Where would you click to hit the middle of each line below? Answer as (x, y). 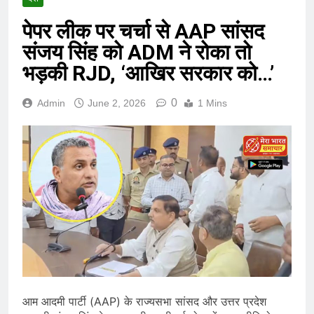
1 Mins (212, 103)
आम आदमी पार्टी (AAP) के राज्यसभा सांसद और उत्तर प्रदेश (144, 302)
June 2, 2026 (117, 103)
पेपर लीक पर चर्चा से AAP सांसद (143, 32)
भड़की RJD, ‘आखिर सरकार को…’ (148, 74)
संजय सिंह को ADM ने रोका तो (137, 53)
